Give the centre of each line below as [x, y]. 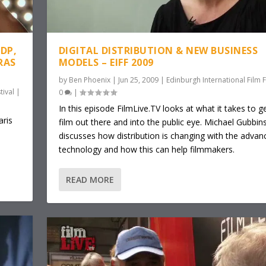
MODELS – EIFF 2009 [106, 63]
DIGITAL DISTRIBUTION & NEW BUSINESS [158, 51]
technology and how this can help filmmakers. [146, 150]
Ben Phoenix [89, 80]
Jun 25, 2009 [138, 80]
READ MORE [90, 180]
